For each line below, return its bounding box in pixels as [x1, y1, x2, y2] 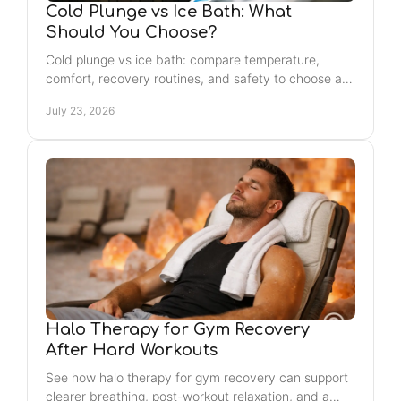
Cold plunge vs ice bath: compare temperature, [46, 52, 320, 67]
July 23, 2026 [46, 104, 115, 117]
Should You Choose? [46, 23, 217, 41]
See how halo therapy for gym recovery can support [46, 370, 348, 385]
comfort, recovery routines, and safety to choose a [46, 71, 342, 86]
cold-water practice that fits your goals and [46, 90, 298, 105]
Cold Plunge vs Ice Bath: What [46, 3, 292, 21]
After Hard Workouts [46, 341, 218, 359]
